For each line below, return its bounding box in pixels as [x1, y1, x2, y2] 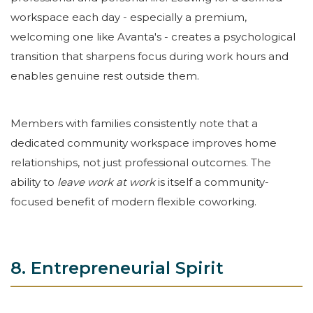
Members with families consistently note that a [10, 116, 258, 130]
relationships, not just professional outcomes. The [10, 155, 271, 169]
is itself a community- [158, 175, 269, 189]
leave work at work [57, 175, 155, 189]
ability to [10, 175, 54, 189]
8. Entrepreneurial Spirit [10, 257, 224, 278]
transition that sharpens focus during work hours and [10, 49, 289, 63]
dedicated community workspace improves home [10, 136, 277, 150]
